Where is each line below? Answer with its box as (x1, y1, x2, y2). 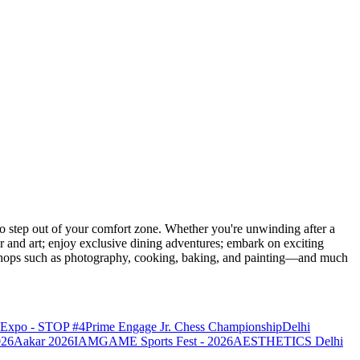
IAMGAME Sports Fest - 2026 (74, 334, 233, 349)
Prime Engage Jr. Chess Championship (85, 320, 282, 334)
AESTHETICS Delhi (233, 334, 343, 349)
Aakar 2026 (14, 334, 74, 349)
